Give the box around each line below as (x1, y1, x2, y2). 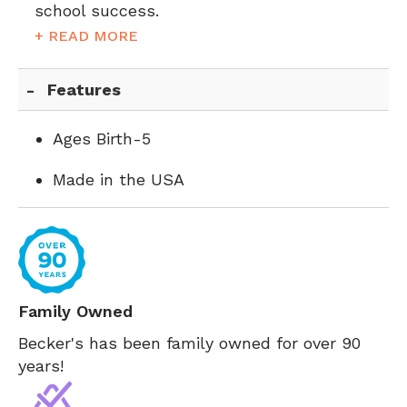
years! (18, 356, 64, 375)
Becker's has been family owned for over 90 (18, 333, 361, 352)
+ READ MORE (35, 27, 138, 45)
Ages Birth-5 (53, 129, 151, 148)
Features (47, 80, 122, 99)
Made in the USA (53, 170, 184, 189)
